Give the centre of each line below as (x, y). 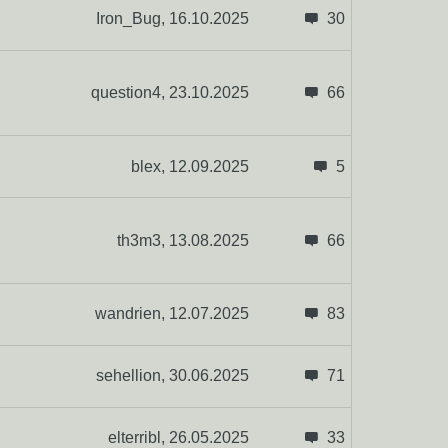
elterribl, (138, 437)
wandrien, (131, 314)
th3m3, (142, 240)
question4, (129, 93)
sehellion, (132, 376)
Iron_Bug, (132, 19)
